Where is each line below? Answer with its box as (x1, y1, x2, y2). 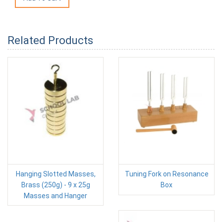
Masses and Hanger (24, 192, 87, 200)
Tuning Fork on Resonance (124, 170, 209, 178)
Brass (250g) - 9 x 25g (21, 181, 90, 189)
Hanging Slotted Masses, (15, 170, 96, 178)
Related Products (7, 34, 93, 47)
